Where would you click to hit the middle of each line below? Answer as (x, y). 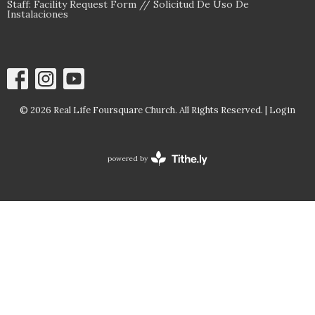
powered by (128, 158)
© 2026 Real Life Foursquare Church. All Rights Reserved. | (144, 110)
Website (171, 162)
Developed (175, 173)
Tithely (168, 194)
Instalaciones (38, 14)
